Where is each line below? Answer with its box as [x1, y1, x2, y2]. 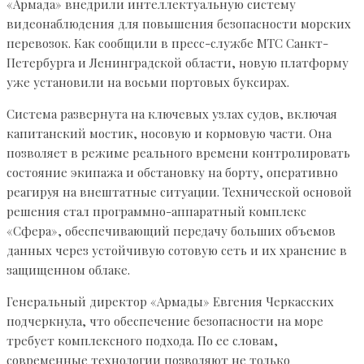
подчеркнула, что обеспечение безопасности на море [6, 313, 323, 330]
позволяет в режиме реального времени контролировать [6, 145, 350, 162]
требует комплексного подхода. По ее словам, [6, 332, 278, 349]
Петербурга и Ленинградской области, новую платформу [6, 54, 349, 71]
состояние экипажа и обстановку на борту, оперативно [6, 164, 338, 181]
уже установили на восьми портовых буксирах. [6, 74, 289, 91]
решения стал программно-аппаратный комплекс [6, 203, 306, 220]
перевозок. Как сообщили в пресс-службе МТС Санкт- [6, 35, 328, 52]
